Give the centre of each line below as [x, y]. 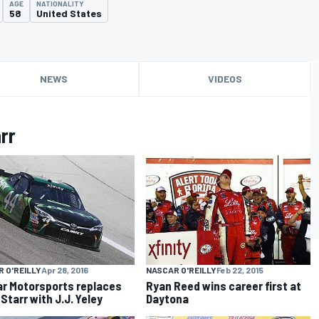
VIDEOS [225, 79]
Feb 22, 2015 [240, 270]
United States [69, 13]
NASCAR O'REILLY [182, 270]
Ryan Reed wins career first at [224, 285]
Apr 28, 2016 [64, 270]
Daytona [168, 298]
